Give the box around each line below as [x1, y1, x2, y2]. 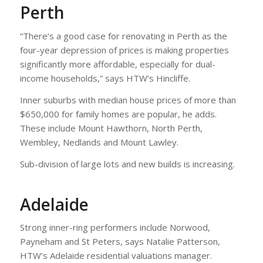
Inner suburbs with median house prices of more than [19, 93, 236, 106]
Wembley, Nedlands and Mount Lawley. [19, 136, 178, 148]
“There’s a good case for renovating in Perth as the [19, 30, 227, 42]
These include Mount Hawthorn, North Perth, [19, 122, 203, 134]
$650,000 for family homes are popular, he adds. [19, 107, 217, 120]
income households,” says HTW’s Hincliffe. [19, 72, 190, 85]
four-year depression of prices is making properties [19, 44, 229, 56]
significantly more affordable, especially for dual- [19, 58, 215, 70]
